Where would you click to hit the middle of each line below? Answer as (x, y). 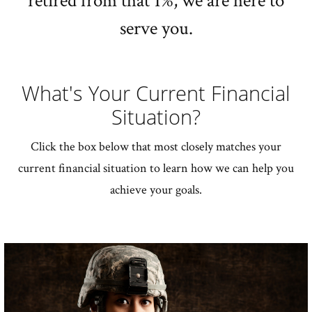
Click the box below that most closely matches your (156, 146)
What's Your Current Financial (156, 93)
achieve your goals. (156, 189)
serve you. (156, 28)
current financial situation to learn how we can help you (156, 168)
